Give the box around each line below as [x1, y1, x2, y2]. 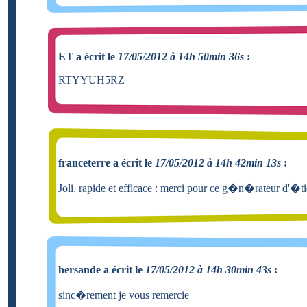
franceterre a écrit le [58, 156, 155, 169]
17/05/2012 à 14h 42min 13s [155, 156, 281, 169]
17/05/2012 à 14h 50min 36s [118, 50, 244, 62]
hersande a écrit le [58, 263, 145, 275]
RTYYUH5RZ [58, 73, 125, 86]
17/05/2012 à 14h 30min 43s [145, 263, 271, 275]
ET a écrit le [58, 50, 118, 62]
